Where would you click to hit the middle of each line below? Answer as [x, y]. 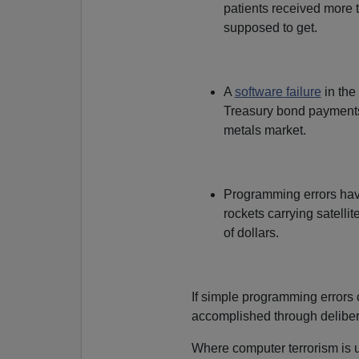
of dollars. [251, 232]
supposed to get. [270, 27]
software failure [278, 91]
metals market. [264, 130]
